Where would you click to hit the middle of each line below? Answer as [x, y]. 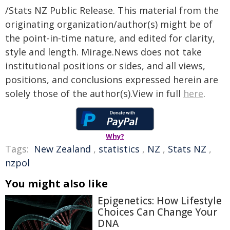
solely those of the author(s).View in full [94, 93]
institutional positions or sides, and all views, [105, 66]
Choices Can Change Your [157, 212]
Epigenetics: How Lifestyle [160, 201]
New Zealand [62, 149]
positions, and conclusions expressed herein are [112, 80]
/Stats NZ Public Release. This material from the [112, 10]
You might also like [56, 184]
